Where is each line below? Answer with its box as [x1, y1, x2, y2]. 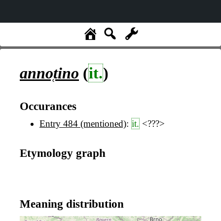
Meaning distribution [20, 197, 124, 210]
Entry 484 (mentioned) [39, 118, 126, 129]
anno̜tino [20, 64, 79, 82]
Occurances [20, 99, 76, 112]
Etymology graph [20, 146, 106, 159]
